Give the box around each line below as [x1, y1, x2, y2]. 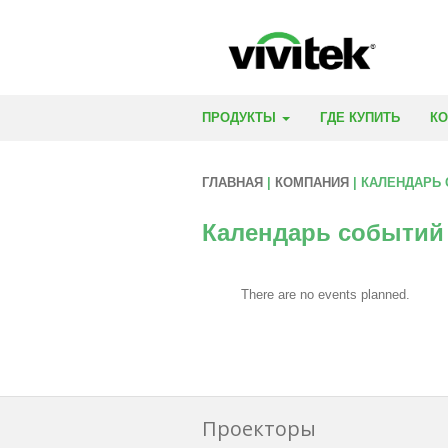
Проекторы [202, 415, 316, 443]
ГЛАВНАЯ [202, 175, 263, 191]
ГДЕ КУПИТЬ [320, 110, 400, 126]
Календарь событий [202, 219, 444, 247]
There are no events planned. [241, 287, 410, 303]
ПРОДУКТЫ [202, 110, 280, 126]
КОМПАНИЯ [275, 175, 349, 191]
